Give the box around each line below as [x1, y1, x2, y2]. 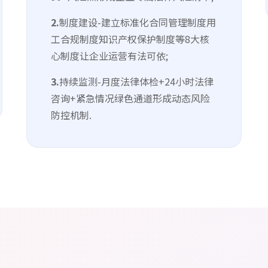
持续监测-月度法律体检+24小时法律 [59, 74, 214, 89]
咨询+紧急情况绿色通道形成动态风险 [51, 91, 210, 105]
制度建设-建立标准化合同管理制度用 [59, 15, 216, 29]
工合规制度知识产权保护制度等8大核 [51, 32, 209, 46]
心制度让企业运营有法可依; [51, 48, 168, 63]
